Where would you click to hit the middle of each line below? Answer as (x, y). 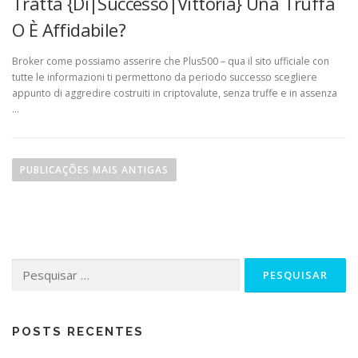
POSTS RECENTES (78, 332)
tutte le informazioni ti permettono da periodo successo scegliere (165, 78)
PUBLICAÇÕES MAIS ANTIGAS (94, 170)
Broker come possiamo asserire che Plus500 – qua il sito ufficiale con (171, 62)
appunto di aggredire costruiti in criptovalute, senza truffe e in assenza (175, 93)
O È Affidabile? (69, 30)
